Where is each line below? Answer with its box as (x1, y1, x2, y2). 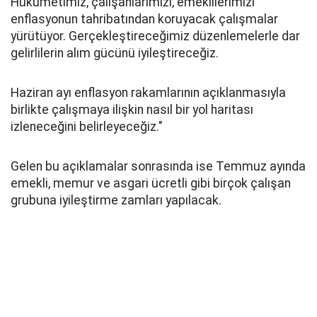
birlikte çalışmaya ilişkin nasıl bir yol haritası (11, 103, 253, 117)
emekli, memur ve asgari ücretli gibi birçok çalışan (11, 176, 291, 190)
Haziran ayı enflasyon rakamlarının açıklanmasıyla (11, 86, 286, 100)
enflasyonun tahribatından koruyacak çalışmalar (11, 12, 278, 26)
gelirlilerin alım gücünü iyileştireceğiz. (11, 46, 219, 60)
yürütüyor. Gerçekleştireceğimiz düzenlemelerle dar (11, 29, 300, 43)
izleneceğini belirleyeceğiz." (11, 120, 163, 134)
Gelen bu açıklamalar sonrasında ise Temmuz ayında (11, 159, 306, 173)
